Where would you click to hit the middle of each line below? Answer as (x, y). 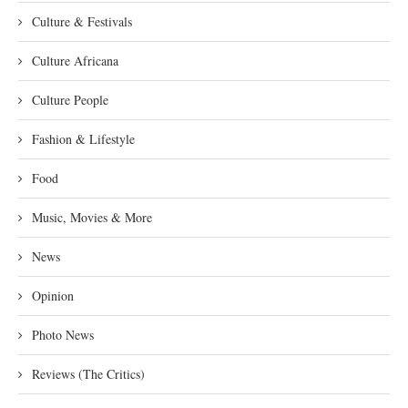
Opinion (53, 295)
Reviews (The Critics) (88, 373)
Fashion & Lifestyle (83, 138)
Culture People (70, 99)
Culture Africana (75, 60)
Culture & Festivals (82, 21)
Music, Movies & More (92, 217)
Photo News (63, 334)
